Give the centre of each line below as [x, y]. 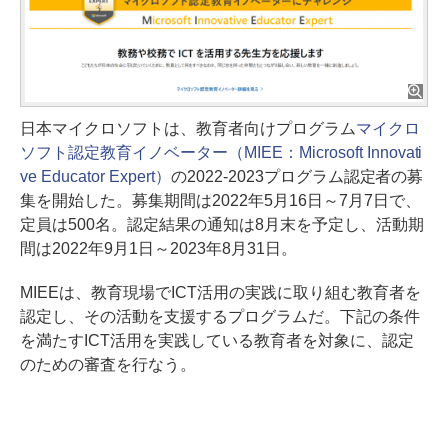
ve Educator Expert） [95, 176]
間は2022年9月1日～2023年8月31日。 [158, 248]
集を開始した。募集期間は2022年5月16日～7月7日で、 [220, 200]
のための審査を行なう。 [108, 364]
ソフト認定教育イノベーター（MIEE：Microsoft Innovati [221, 152]
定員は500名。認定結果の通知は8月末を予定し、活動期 [222, 224]
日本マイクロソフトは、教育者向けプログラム [188, 128]
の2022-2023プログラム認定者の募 [297, 176]
